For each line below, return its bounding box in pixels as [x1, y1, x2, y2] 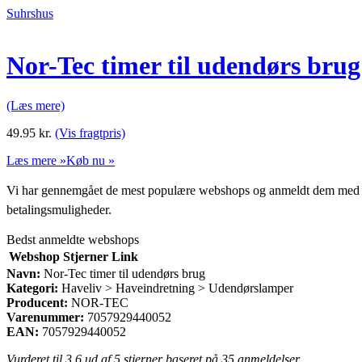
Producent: [6, 295, 68, 309]
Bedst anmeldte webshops [6, 232, 139, 246]
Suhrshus [6, 6, 53, 20]
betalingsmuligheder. [6, 202, 112, 217]
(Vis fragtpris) [55, 125, 125, 140]
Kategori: [6, 280, 58, 295]
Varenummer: [6, 309, 84, 324]
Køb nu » [66, 153, 115, 167]
